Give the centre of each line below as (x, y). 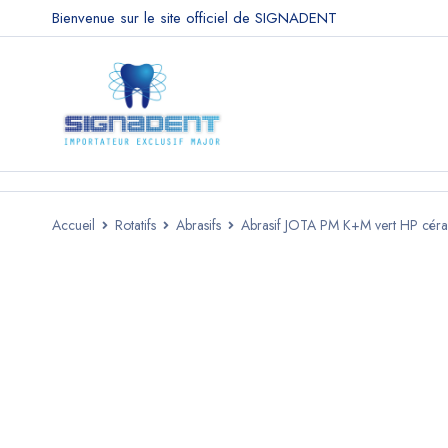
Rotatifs (135, 225)
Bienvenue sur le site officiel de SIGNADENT (194, 18)
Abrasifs (198, 225)
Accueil (73, 225)
